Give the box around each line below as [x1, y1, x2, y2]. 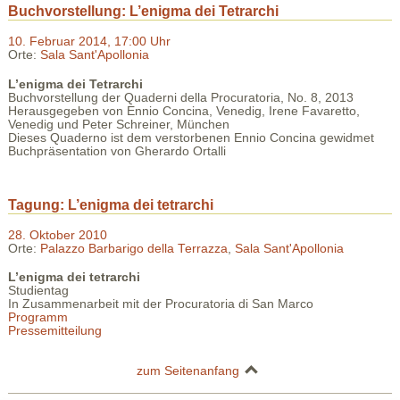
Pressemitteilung [7, 324, 102, 338]
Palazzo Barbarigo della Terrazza [39, 241, 228, 255]
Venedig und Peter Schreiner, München [7, 117, 229, 131]
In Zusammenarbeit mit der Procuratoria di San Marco [7, 297, 313, 312]
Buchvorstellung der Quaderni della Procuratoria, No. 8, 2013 [7, 90, 354, 104]
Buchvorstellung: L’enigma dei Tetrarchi [7, 4, 279, 20]
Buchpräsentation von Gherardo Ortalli [7, 144, 226, 158]
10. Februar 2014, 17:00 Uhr [7, 35, 171, 49]
